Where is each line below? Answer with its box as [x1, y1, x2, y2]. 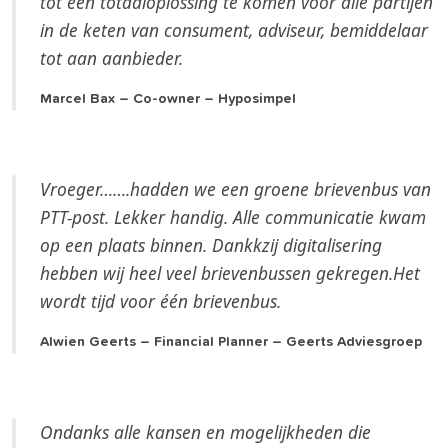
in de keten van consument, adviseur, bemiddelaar [40, 18, 428, 43]
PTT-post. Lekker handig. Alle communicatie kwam [40, 205, 426, 230]
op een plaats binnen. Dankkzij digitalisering [40, 233, 382, 258]
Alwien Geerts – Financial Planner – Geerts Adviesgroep [40, 335, 422, 350]
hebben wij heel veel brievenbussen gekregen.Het [40, 261, 420, 286]
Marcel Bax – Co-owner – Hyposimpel [40, 92, 296, 107]
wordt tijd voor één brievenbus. [40, 289, 281, 314]
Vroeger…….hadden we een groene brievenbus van [40, 177, 431, 202]
